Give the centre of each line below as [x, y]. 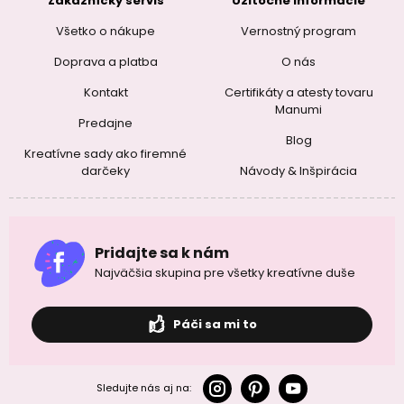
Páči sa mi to [213, 324]
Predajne [106, 123]
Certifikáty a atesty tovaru [298, 92]
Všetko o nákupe [106, 31]
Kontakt [106, 92]
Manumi [298, 110]
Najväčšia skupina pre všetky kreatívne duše [225, 272]
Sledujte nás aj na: [144, 388]
